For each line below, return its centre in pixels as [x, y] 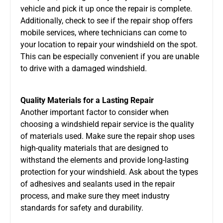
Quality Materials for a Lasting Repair [87, 100]
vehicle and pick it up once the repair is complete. [106, 8]
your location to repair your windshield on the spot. [109, 44]
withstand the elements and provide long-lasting [105, 160]
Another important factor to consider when [95, 112]
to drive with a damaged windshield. [84, 68]
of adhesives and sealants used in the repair [98, 184]
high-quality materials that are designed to [94, 148]
